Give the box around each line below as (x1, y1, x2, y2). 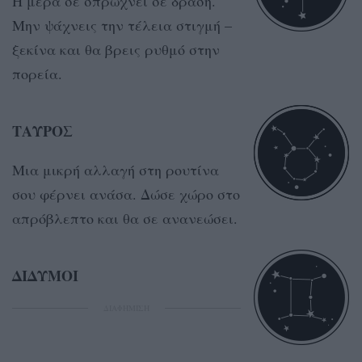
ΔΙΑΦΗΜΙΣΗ (103, 301, 149, 314)
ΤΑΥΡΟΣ (12, 120, 73, 141)
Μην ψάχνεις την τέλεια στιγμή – (12, 15, 232, 35)
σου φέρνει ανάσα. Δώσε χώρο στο (12, 183, 240, 204)
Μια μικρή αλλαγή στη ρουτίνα (12, 159, 219, 179)
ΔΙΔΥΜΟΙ (12, 264, 78, 286)
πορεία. (12, 63, 62, 83)
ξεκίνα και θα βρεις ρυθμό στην (12, 39, 220, 59)
